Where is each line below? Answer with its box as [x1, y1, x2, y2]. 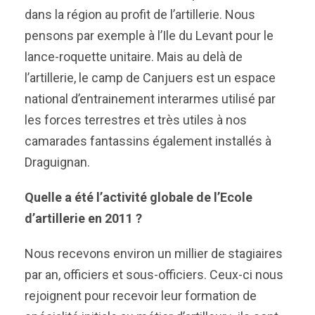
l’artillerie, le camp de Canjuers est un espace [25, 70, 276, 85]
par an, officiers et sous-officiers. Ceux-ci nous [25, 267, 283, 282]
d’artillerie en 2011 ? [25, 211, 142, 226]
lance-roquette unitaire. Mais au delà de [25, 49, 243, 64]
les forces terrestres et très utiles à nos [25, 112, 247, 127]
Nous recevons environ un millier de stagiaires [25, 246, 283, 261]
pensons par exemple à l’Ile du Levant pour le [25, 28, 274, 43]
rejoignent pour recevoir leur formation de [25, 288, 257, 303]
